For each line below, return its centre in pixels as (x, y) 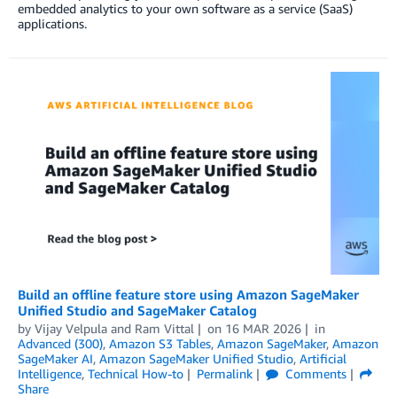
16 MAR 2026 (263, 328)
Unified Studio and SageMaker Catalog (137, 310)
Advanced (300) (60, 343)
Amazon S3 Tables (160, 343)
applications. (52, 23)
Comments (314, 373)
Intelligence (50, 373)
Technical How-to (136, 373)
